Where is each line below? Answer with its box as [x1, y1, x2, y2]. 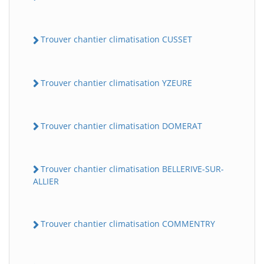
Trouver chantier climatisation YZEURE [41, 77, 192, 88]
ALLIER [33, 176, 59, 187]
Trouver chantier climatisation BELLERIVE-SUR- [41, 163, 224, 175]
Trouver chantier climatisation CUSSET [41, 34, 192, 45]
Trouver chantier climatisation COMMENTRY [41, 218, 215, 230]
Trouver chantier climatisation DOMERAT [41, 120, 202, 131]
